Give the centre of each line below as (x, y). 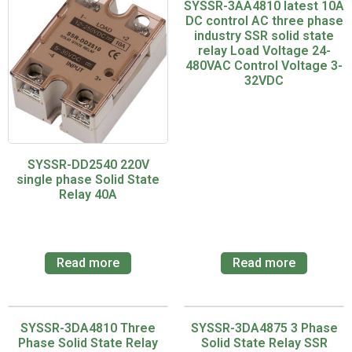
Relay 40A (88, 195)
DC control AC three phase (264, 21)
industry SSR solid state (264, 36)
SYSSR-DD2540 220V (88, 165)
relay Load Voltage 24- (264, 51)
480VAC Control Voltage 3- (264, 66)
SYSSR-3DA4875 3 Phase (264, 328)
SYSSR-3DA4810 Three (88, 328)
